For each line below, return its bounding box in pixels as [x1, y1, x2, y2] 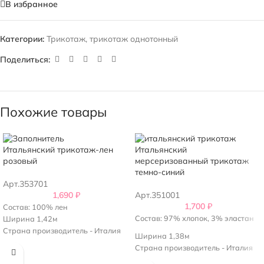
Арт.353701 [3, 179, 48, 189]
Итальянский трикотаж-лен [3, 144, 113, 155]
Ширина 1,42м [3, 214, 57, 223]
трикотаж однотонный [90, 34, 178, 44]
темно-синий [135, 167, 184, 177]
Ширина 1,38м [135, 231, 189, 240]
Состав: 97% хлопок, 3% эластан [135, 213, 254, 223]
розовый [3, 156, 37, 166]
